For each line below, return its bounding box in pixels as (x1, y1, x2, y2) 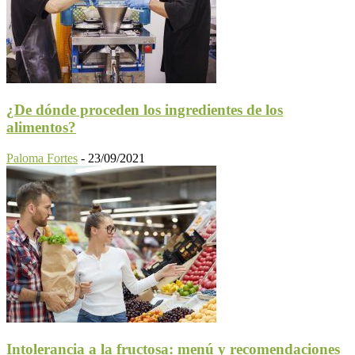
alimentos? (6, 119, 76, 136)
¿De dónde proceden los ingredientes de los (6, 101, 283, 119)
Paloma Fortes (6, 151, 78, 165)
